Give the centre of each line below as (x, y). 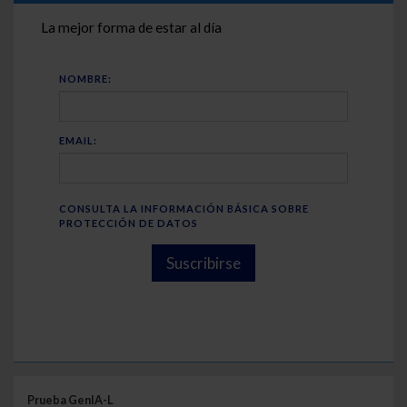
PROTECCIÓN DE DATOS (129, 223)
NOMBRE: (85, 78)
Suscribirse (203, 263)
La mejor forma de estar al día (131, 27)
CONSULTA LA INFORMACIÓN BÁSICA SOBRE (184, 208)
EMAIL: (78, 140)
